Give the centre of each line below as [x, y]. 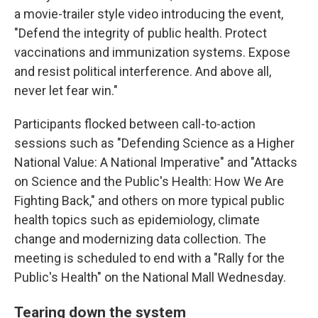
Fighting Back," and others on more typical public [149, 201]
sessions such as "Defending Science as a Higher [154, 143]
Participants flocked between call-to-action [135, 124]
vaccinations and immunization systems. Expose [152, 52]
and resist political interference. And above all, [143, 71]
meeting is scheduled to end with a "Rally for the [149, 258]
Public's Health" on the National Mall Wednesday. [150, 277]
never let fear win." [66, 91]
